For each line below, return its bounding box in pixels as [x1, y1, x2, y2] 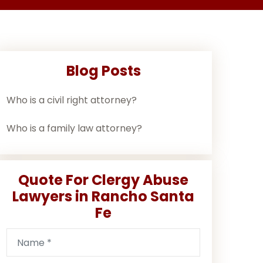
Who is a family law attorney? [6, 122, 142, 135]
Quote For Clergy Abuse [18, 170, 188, 190]
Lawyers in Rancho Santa [12, 187, 194, 206]
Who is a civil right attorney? [6, 93, 137, 107]
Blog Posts [66, 61, 141, 80]
